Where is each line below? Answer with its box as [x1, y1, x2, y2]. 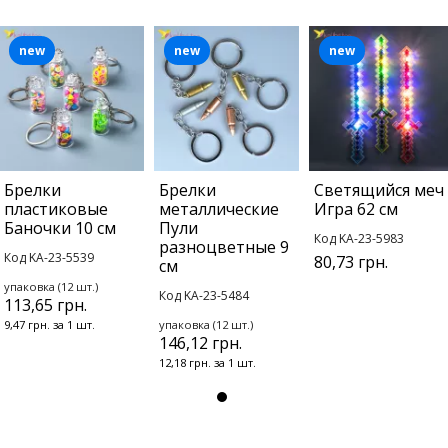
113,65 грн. [4, 294, 87, 317]
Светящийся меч [314, 179, 444, 202]
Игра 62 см [314, 198, 398, 221]
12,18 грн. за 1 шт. [159, 355, 256, 371]
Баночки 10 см [4, 217, 116, 240]
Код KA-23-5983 [314, 230, 404, 248]
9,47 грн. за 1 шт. [4, 317, 95, 333]
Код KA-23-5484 [159, 287, 249, 305]
